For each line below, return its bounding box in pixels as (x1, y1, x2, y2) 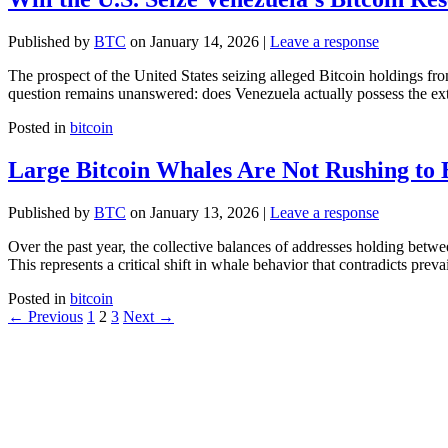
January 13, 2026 (150, 204, 259, 222)
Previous (24, 308, 83, 326)
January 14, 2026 (150, 33, 259, 51)
